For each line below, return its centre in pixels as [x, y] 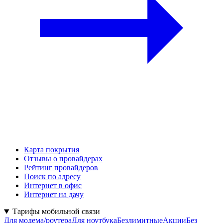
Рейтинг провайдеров [61, 168]
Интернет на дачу [54, 195]
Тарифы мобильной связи [56, 212]
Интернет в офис [53, 186]
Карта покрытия [52, 150]
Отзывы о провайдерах [63, 159]
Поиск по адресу [52, 177]
